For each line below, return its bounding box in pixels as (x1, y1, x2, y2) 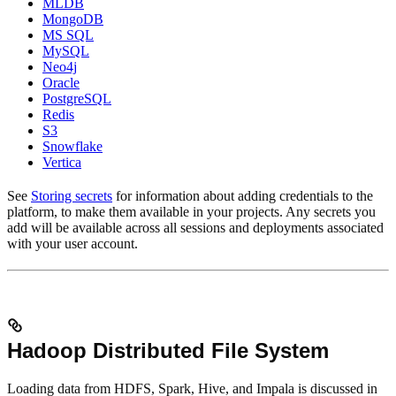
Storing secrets (31, 188, 112, 204)
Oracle (42, 75, 80, 91)
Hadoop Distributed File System (7, 338, 329, 362)
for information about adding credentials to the (112, 188, 373, 204)
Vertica (42, 155, 81, 171)
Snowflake (42, 139, 103, 155)
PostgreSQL (42, 91, 111, 107)
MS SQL (42, 27, 94, 43)
